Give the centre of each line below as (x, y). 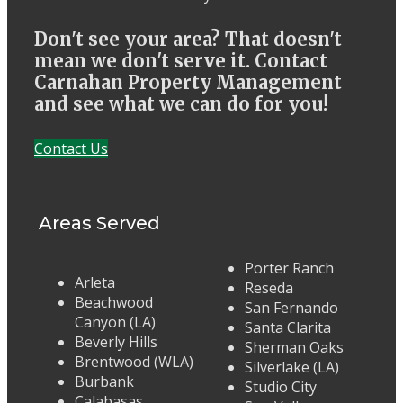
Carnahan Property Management (188, 82)
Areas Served (99, 224)
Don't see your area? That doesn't (188, 39)
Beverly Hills (116, 342)
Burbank (104, 382)
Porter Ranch (289, 269)
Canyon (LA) (115, 322)
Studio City (281, 387)
